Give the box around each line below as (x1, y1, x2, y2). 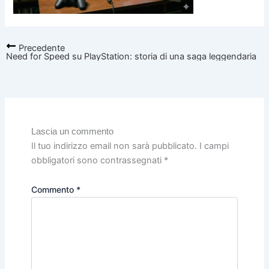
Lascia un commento (31, 126, 113, 136)
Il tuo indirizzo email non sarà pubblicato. (31, 140, 197, 151)
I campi (199, 140, 229, 151)
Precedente (16, 43, 65, 54)
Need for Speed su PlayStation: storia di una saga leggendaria (5, 51, 256, 62)
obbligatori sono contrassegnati (31, 154, 164, 166)
